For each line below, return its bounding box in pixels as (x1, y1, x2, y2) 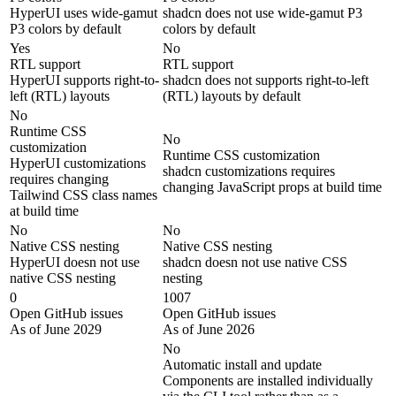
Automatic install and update (163, 357, 322, 373)
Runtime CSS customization (163, 148, 320, 164)
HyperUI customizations (10, 156, 146, 171)
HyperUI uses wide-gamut (10, 5, 157, 21)
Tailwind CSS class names (10, 187, 157, 203)
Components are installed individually (163, 373, 373, 389)
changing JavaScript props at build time (163, 179, 382, 195)
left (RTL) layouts (10, 88, 110, 104)
